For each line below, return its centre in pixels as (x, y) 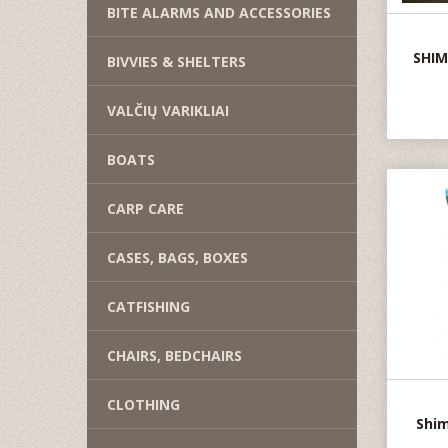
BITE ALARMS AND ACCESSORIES (219, 12)
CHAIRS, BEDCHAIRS (174, 355)
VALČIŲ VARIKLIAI (168, 110)
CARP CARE (145, 208)
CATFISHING (148, 306)
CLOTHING (143, 404)
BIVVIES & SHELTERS (176, 61)
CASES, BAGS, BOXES (177, 257)
